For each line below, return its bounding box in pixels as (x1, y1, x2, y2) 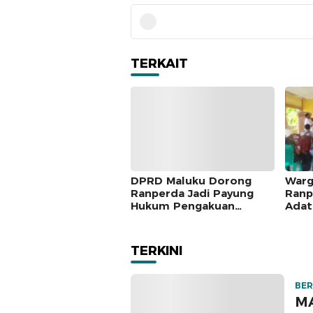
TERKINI (131, 243, 182, 259)
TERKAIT (131, 55, 188, 71)
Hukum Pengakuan (131, 199, 235, 213)
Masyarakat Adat (131, 212, 224, 226)
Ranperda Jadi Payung (131, 187, 254, 201)
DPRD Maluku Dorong (131, 174, 252, 188)
